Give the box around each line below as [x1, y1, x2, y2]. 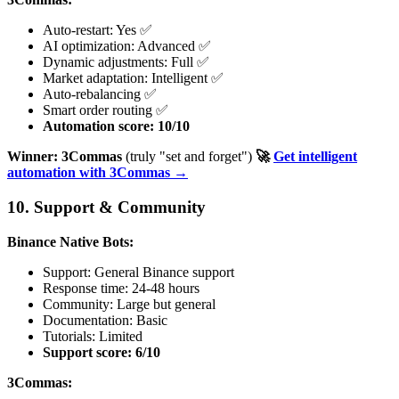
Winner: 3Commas [7, 149, 122, 165]
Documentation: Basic [43, 312, 167, 328]
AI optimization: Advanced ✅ [43, 38, 211, 54]
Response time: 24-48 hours [43, 280, 199, 296]
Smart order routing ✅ [43, 102, 168, 118]
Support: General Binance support [43, 264, 234, 280]
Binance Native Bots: [7, 233, 134, 249]
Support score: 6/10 [43, 344, 160, 360]
